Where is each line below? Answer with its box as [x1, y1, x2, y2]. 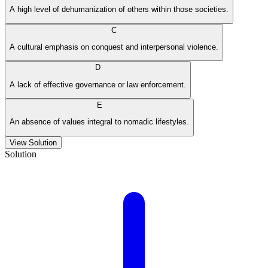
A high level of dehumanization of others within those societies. [10, 5, 229, 14]
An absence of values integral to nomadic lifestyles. [10, 117, 189, 127]
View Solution [10, 138, 57, 147]
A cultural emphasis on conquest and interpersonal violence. [10, 42, 218, 52]
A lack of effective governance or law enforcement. [10, 80, 186, 89]
